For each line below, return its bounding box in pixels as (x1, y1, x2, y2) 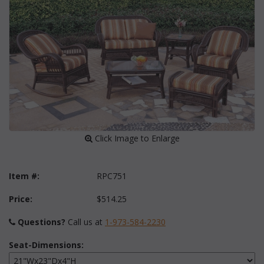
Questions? (18, 216, 65, 228)
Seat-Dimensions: (9, 239, 84, 251)
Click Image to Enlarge (92, 133, 180, 144)
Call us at (65, 216, 105, 228)
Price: (9, 193, 32, 205)
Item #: (9, 170, 39, 182)
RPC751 (97, 170, 127, 182)
